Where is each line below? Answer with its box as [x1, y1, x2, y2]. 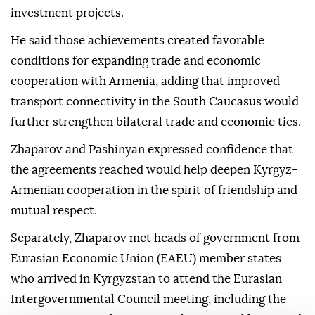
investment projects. [11, 7, 124, 20]
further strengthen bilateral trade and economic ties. [11, 116, 301, 129]
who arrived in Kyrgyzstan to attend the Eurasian [11, 273, 282, 285]
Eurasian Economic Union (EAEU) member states [11, 252, 281, 265]
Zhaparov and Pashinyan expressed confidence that [11, 143, 293, 156]
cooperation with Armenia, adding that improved [11, 75, 280, 88]
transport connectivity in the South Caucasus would [11, 96, 299, 108]
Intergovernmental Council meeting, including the [11, 293, 286, 306]
